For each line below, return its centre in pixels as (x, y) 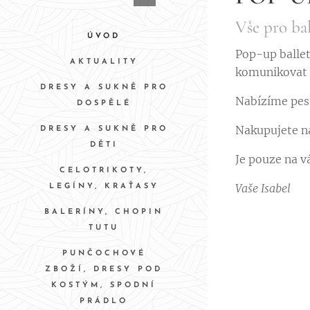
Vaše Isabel (263, 188)
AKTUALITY (104, 62)
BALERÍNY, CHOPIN (104, 212)
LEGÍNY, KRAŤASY (104, 186)
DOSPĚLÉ (104, 103)
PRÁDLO (104, 301)
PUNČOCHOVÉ (104, 253)
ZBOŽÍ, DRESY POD (104, 269)
